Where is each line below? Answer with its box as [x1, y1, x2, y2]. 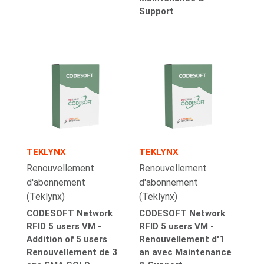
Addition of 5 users [26, 233, 107, 245]
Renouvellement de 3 [26, 246, 117, 258]
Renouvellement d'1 [139, 233, 225, 245]
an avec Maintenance [139, 246, 232, 258]
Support [139, 5, 174, 16]
